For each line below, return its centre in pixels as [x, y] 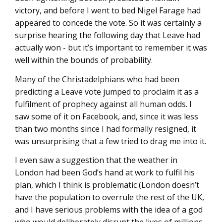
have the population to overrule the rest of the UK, [110, 197]
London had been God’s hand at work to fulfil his [105, 172]
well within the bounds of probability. [84, 60]
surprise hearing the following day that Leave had [108, 35]
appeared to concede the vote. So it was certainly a [108, 23]
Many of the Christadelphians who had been [97, 79]
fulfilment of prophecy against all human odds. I [103, 104]
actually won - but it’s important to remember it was [111, 48]
